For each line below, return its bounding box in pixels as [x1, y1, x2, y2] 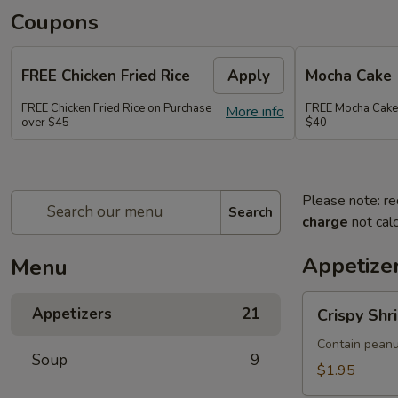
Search [228, 203, 273, 221]
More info [226, 102, 284, 122]
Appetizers [32, 304, 112, 324]
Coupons [11, 8, 99, 36]
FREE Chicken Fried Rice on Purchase [21, 100, 211, 116]
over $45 [21, 115, 69, 131]
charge [302, 212, 348, 232]
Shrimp [302, 314, 345, 333]
